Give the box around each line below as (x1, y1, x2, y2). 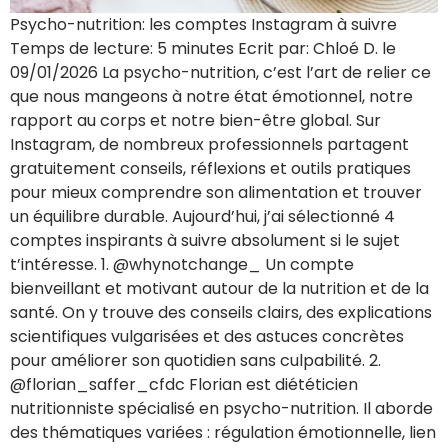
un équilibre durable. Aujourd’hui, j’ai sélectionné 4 (10, 205, 395, 229)
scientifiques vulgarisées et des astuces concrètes (10, 325, 404, 349)
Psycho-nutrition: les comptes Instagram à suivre (10, 13, 397, 37)
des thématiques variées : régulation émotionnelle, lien (10, 421, 436, 445)
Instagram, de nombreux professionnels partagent (10, 133, 409, 157)
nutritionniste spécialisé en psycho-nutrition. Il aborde (10, 397, 433, 421)
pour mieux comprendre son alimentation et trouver (10, 181, 422, 205)
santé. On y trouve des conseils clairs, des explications (10, 301, 432, 325)
